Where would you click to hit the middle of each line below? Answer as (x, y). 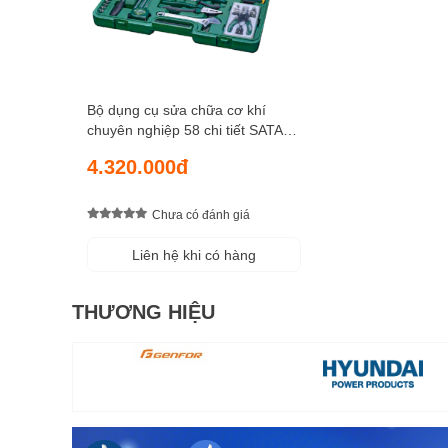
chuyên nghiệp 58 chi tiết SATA (185, 130)
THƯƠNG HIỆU (143, 312)
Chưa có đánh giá (201, 214)
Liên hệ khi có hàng (194, 255)
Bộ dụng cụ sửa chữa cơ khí (176, 110)
